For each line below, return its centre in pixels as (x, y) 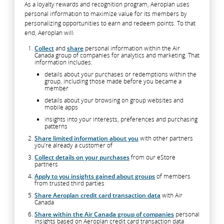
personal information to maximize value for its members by (106, 14)
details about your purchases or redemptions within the (120, 74)
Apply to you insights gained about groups (95, 176)
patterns (56, 126)
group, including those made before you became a (113, 81)
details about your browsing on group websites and (114, 100)
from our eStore (152, 157)
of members (173, 176)
